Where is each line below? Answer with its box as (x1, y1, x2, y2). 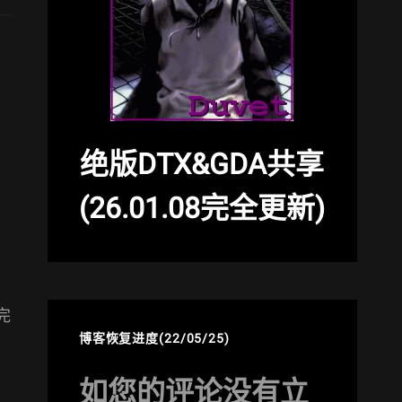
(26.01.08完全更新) (79, 190, 326, 225)
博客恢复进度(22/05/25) (78, 330, 230, 345)
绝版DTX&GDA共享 (80, 146, 325, 181)
